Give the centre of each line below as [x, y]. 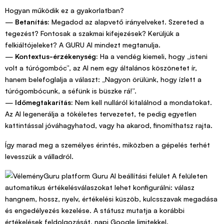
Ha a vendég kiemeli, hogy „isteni [153, 56]
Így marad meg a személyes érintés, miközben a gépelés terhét [107, 145]
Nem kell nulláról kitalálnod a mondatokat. [142, 102]
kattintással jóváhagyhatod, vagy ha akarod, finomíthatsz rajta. [109, 125]
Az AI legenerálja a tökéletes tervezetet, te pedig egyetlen [101, 114]
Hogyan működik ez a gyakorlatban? [64, 10]
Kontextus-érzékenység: [56, 56]
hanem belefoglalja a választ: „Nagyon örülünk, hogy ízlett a [103, 79]
